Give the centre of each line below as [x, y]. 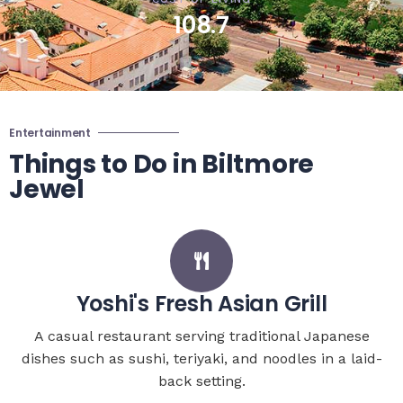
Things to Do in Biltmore [161, 164]
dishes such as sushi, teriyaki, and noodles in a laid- [201, 358]
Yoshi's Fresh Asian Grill [201, 303]
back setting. [201, 381]
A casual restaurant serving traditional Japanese [201, 336]
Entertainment [50, 132]
